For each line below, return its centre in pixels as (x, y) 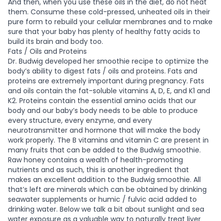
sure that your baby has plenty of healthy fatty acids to (104, 31)
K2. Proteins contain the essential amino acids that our (102, 100)
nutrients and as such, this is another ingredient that (98, 169)
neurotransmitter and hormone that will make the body (104, 130)
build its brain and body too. (55, 41)
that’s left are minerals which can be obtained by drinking (107, 189)
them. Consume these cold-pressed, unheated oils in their (109, 12)
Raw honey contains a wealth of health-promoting (95, 160)
